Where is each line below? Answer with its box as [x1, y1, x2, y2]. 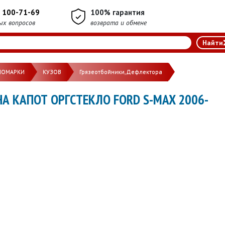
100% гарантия [90, 8, 145, 17]
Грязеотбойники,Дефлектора [79, 68, 162, 76]
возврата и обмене [90, 18, 147, 27]
